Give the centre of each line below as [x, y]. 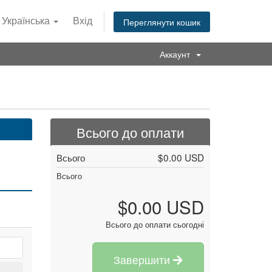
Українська [27, 20]
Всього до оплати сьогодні [155, 224]
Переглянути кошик [162, 22]
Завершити [143, 259]
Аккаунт [177, 54]
